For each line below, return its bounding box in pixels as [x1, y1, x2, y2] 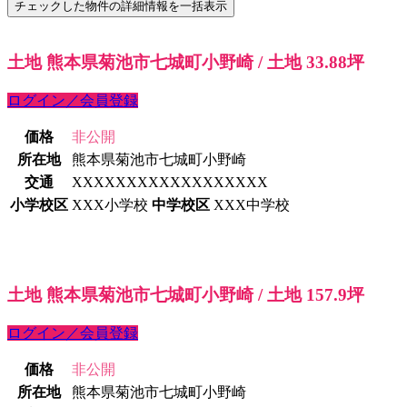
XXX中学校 [213, 196, 290, 213]
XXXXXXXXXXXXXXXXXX [72, 174, 268, 190]
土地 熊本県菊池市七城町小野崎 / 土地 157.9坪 [7, 285, 364, 305]
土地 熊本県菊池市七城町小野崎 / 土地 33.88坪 [7, 53, 364, 73]
